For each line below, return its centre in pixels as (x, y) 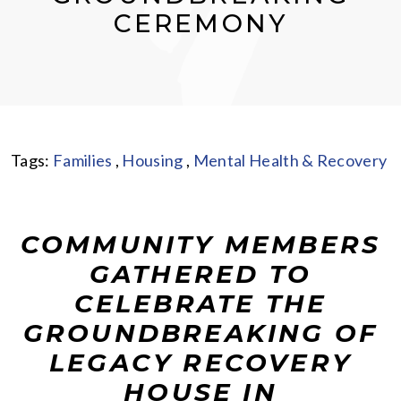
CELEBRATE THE (200, 304)
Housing (153, 161)
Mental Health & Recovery (290, 161)
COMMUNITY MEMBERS (200, 245)
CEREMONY (200, 24)
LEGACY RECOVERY (200, 363)
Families (82, 161)
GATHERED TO (200, 274)
